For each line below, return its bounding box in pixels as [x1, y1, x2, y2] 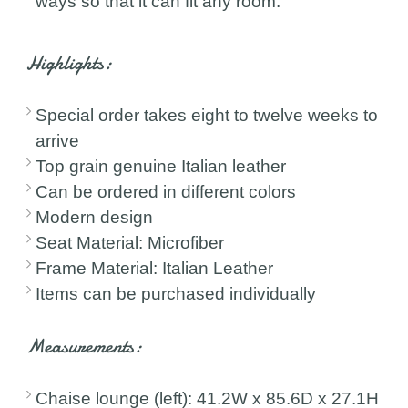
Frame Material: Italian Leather [36, 258, 274, 278]
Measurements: [26, 331, 143, 360]
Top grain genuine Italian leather [36, 156, 287, 176]
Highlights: [26, 48, 113, 76]
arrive [36, 130, 80, 150]
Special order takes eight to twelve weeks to [36, 105, 379, 125]
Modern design [36, 207, 154, 227]
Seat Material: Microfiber [36, 232, 225, 252]
